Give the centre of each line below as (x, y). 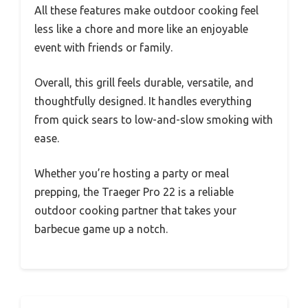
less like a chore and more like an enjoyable (141, 29)
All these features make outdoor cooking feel (146, 10)
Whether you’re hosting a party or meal (132, 173)
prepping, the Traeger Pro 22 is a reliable (134, 191)
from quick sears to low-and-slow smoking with (154, 119)
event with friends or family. (103, 47)
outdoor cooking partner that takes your (135, 210)
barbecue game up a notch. (101, 229)
